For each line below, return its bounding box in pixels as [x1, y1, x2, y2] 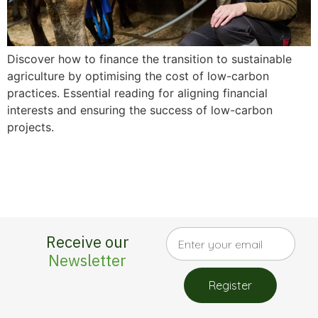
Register [209, 278, 253, 293]
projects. [7, 120, 54, 135]
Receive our [45, 231, 129, 253]
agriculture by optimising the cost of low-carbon [7, 69, 269, 84]
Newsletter [48, 250, 127, 271]
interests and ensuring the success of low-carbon [7, 103, 273, 118]
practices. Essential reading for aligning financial [7, 86, 268, 101]
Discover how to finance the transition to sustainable [7, 52, 292, 67]
